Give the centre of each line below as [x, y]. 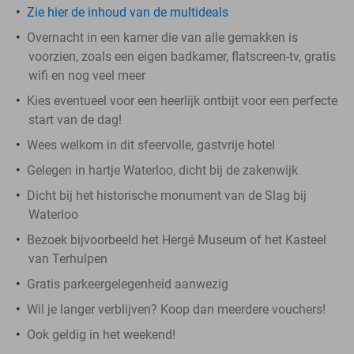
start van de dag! [75, 119]
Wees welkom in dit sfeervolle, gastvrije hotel [151, 145]
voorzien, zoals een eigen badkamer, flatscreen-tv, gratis [182, 56]
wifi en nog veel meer [87, 75]
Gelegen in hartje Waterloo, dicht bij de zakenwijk [162, 170]
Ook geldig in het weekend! [101, 334]
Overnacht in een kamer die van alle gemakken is [162, 37]
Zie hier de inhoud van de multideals [128, 12]
